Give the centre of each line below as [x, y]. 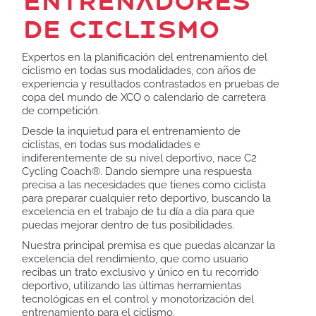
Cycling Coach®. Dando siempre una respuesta [137, 171]
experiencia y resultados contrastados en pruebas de [151, 84]
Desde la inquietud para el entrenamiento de [132, 131]
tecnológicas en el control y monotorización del [138, 299]
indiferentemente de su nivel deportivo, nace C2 [140, 158]
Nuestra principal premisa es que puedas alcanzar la [149, 245]
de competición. [63, 110]
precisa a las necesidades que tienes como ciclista [144, 184]
